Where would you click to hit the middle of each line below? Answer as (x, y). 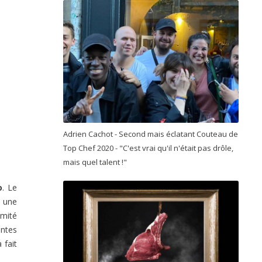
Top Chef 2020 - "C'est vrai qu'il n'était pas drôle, (148, 148)
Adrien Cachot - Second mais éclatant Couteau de (151, 134)
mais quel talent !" (96, 162)
